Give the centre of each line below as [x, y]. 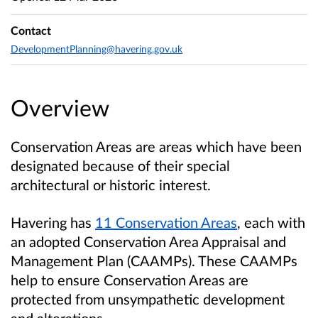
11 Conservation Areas [166, 223]
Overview [60, 108]
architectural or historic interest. [111, 185]
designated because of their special [120, 166]
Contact [31, 31]
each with [275, 223]
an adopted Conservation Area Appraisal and [148, 242]
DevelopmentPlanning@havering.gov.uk [97, 48]
